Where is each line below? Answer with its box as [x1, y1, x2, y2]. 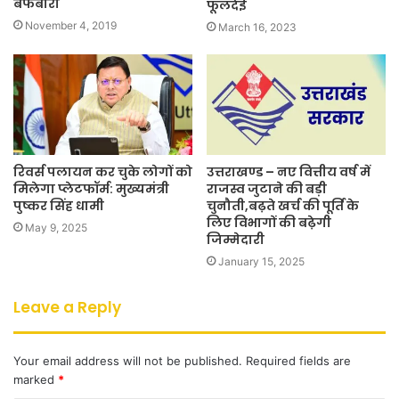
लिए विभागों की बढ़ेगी [207, 214, 331, 232]
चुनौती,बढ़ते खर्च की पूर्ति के [207, 197, 359, 216]
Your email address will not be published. [13, 354, 242, 369]
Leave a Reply [13, 297, 121, 319]
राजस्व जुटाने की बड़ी [207, 180, 327, 199]
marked [13, 372, 58, 387]
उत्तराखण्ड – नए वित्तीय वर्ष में [207, 163, 370, 182]
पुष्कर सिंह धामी [13, 197, 104, 216]
